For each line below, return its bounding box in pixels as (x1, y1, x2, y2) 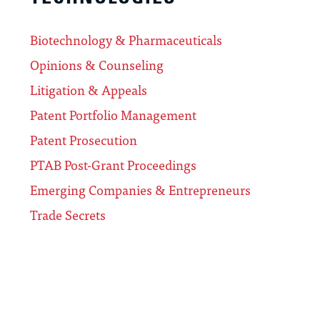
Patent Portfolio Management (30, 104, 196, 126)
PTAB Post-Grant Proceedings (30, 154, 196, 176)
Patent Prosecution (30, 129, 137, 151)
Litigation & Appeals (30, 79, 147, 101)
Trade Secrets (30, 204, 106, 226)
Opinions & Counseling (30, 54, 164, 76)
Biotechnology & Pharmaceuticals (30, 29, 222, 51)
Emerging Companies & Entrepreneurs (30, 179, 251, 201)
